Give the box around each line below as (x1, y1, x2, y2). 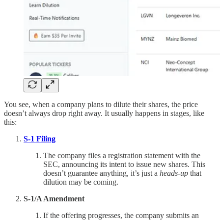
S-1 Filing (24, 134, 55, 143)
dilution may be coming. (43, 177, 118, 186)
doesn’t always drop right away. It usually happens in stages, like (4, 109, 204, 117)
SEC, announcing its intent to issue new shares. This (43, 160, 205, 168)
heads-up (160, 168, 188, 177)
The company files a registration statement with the (43, 151, 200, 160)
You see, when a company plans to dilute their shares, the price (4, 100, 198, 109)
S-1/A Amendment (24, 194, 84, 203)
